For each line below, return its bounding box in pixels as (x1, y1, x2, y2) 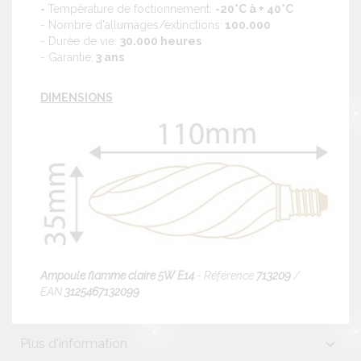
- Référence (194, 268, 254, 282)
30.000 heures (120, 34, 201, 48)
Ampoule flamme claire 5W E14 (40, 268, 194, 282)
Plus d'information (20, 335, 127, 351)
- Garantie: (40, 50, 93, 64)
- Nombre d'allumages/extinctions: (40, 18, 222, 31)
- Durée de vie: (40, 34, 120, 48)
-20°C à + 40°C (215, 2, 293, 15)
